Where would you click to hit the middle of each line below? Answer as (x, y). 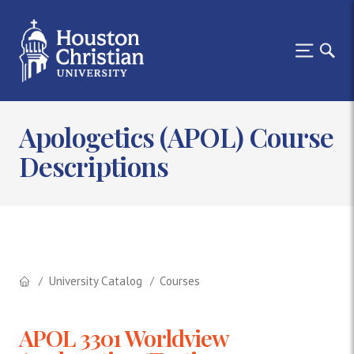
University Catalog (95, 281)
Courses (179, 281)
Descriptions (94, 166)
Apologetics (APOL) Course (176, 137)
